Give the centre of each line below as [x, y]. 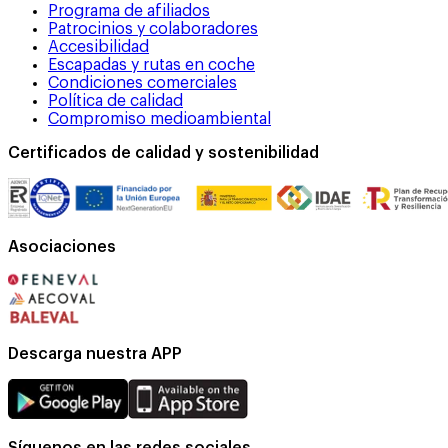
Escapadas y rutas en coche [151, 64]
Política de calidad [115, 100]
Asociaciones [62, 246]
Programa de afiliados [129, 10]
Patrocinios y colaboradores [153, 28]
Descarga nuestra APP [95, 353]
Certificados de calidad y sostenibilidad [163, 152]
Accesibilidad [98, 46]
